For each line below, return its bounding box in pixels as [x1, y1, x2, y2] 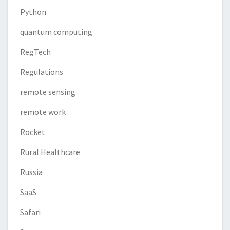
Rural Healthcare [20, 146, 80, 157]
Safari [20, 206, 41, 217]
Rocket [20, 126, 45, 137]
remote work [20, 106, 66, 117]
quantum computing [20, 26, 92, 37]
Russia [20, 166, 43, 177]
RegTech [20, 46, 51, 57]
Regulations [20, 66, 63, 77]
